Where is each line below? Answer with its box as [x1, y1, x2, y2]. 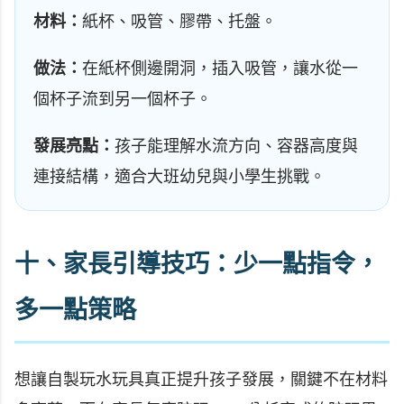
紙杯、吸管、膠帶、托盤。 [82, 13, 277, 32]
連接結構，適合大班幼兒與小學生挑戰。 [33, 168, 326, 187]
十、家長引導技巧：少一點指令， [14, 251, 380, 279]
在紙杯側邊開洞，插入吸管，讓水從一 [82, 60, 358, 78]
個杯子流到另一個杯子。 [33, 90, 212, 109]
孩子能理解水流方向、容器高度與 [115, 137, 358, 156]
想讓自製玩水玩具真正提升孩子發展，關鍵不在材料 [14, 370, 388, 389]
